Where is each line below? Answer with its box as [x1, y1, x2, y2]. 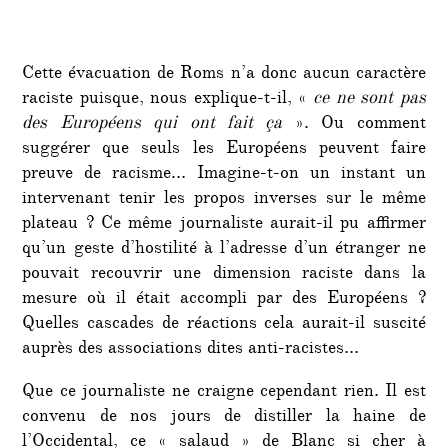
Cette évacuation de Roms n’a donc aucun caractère [22, 61, 426, 90]
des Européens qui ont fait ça [22, 111, 283, 140]
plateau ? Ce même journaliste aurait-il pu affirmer [22, 211, 426, 240]
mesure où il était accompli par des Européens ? [22, 286, 426, 315]
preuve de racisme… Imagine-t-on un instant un [22, 161, 426, 190]
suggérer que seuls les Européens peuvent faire [22, 136, 426, 165]
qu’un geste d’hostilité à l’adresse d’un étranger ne [22, 236, 426, 265]
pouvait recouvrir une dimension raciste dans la [22, 261, 426, 290]
